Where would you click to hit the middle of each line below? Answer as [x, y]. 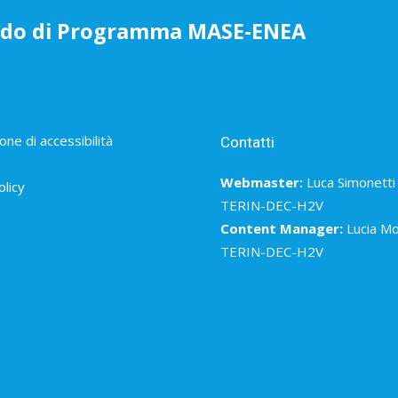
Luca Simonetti [351, 182]
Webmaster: [262, 182]
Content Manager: [282, 228]
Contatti [247, 142]
